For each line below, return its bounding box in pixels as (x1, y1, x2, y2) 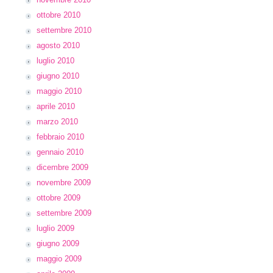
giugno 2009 (37, 239, 79, 248)
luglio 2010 (37, 56, 74, 65)
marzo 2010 (37, 117, 78, 126)
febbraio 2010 (37, 132, 84, 141)
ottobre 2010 (37, 10, 80, 19)
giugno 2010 (37, 71, 79, 80)
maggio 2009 (37, 254, 82, 263)
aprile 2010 (37, 102, 75, 111)
